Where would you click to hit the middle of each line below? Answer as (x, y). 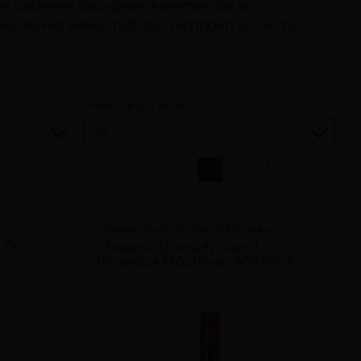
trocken (117, 281)
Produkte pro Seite (134, 106)
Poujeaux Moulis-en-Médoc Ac (200, 262)
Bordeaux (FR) (213, 281)
